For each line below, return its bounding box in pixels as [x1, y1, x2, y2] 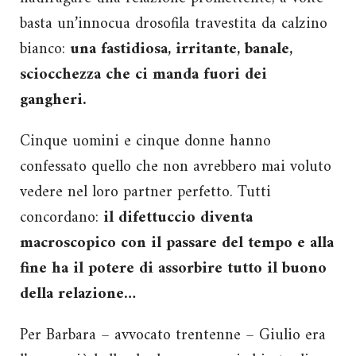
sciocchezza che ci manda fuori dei [20, 60, 267, 89]
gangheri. [20, 86, 87, 114]
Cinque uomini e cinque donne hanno [20, 127, 271, 156]
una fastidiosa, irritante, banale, [70, 35, 292, 64]
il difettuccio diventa [103, 203, 253, 232]
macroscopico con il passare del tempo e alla [20, 229, 334, 257]
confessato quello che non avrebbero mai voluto [20, 153, 331, 181]
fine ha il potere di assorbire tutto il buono [20, 254, 327, 283]
